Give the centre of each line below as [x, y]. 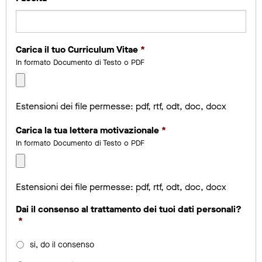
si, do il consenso [62, 244]
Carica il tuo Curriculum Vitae [77, 49]
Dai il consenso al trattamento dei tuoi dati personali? [129, 209]
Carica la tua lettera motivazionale [87, 130]
